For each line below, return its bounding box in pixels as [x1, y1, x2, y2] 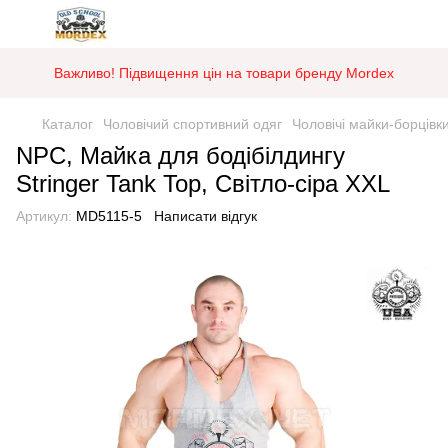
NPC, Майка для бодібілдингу [16, 142, 345, 169]
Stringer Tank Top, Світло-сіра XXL [16, 170, 390, 197]
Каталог [42, 116, 93, 132]
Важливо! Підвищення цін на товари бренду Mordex [54, 65, 394, 81]
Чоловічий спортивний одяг [103, 116, 282, 132]
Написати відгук [154, 208, 257, 224]
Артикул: [16, 208, 72, 224]
